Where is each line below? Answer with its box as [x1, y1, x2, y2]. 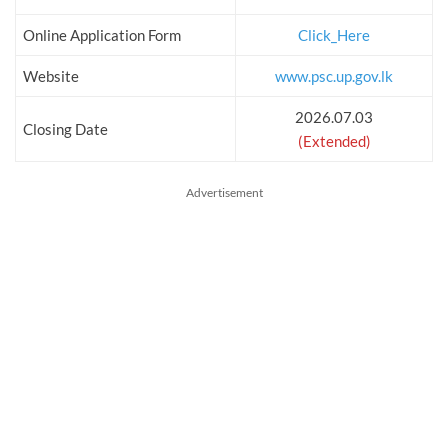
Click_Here [298, 26, 370, 45]
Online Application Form [23, 26, 181, 45]
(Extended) [297, 132, 371, 151]
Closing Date [23, 120, 108, 139]
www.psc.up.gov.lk [275, 67, 393, 86]
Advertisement [185, 185, 263, 201]
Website [23, 67, 79, 86]
